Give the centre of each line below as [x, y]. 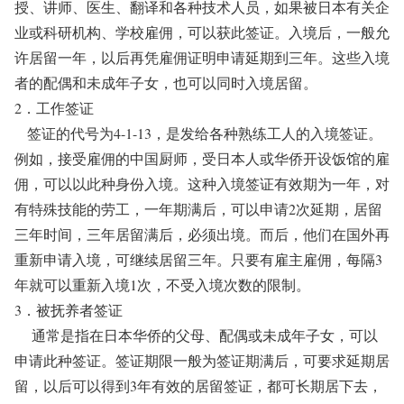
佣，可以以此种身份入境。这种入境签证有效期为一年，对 [202, 184]
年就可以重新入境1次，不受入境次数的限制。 [162, 285]
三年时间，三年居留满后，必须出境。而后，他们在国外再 [202, 234]
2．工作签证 [54, 108]
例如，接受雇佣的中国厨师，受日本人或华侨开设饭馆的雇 [202, 158]
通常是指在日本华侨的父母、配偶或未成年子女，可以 [196, 335]
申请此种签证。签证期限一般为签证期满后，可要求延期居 [202, 360]
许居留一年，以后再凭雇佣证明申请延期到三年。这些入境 [202, 57]
